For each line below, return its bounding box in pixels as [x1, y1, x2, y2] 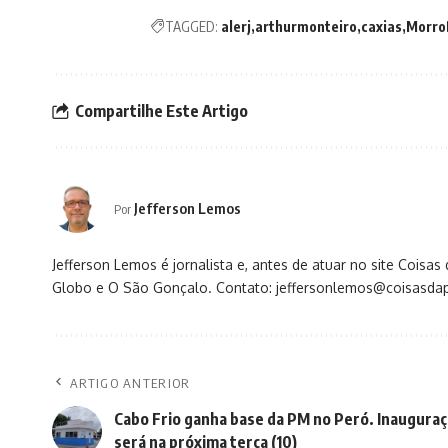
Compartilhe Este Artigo [75, 100, 248, 121]
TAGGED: [165, 18, 218, 36]
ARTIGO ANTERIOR [70, 375, 191, 392]
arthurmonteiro [255, 18, 357, 36]
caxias [361, 18, 402, 36]
